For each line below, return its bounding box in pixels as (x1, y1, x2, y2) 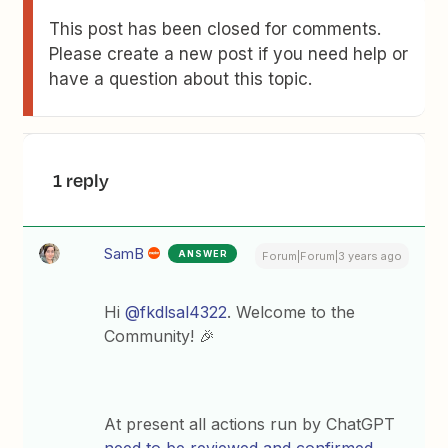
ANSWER (178, 248, 229, 259)
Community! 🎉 (104, 326, 216, 346)
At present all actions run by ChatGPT (104, 414, 396, 434)
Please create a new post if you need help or (49, 44, 409, 64)
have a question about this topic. (49, 69, 313, 89)
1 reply (53, 167, 110, 193)
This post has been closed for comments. (49, 19, 382, 39)
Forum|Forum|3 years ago (261, 249, 402, 263)
